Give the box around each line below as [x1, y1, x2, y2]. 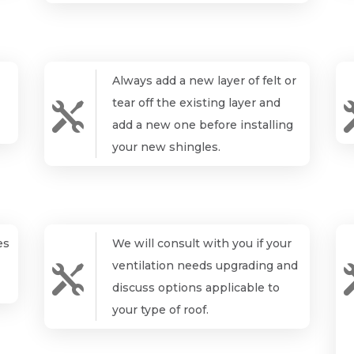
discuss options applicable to [111, 280, 280, 295]
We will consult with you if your [111, 235, 292, 250]
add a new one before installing [111, 117, 293, 132]
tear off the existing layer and [111, 95, 281, 110]
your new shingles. [111, 139, 220, 154]
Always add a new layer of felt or [111, 73, 296, 88]
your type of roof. [111, 302, 209, 317]
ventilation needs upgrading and [111, 258, 298, 273]
